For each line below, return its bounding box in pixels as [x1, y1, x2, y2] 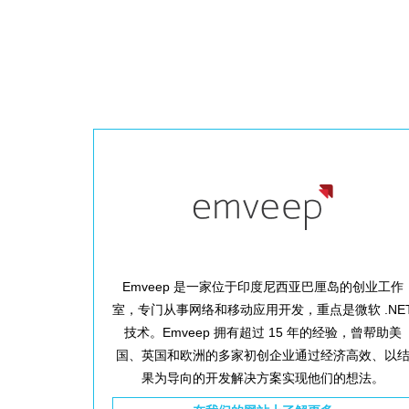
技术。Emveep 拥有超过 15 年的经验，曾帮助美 [124, 325, 403, 340]
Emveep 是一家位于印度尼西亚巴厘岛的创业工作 [122, 279, 404, 294]
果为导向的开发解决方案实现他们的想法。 [142, 371, 385, 385]
